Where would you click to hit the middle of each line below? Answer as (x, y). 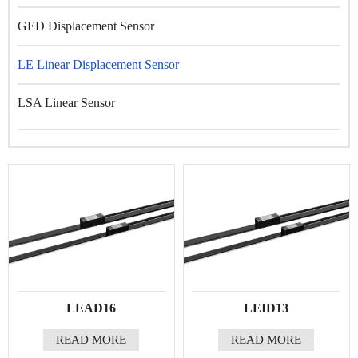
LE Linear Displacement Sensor (98, 65)
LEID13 (267, 308)
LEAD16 (91, 308)
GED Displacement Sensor (86, 26)
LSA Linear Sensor (66, 103)
